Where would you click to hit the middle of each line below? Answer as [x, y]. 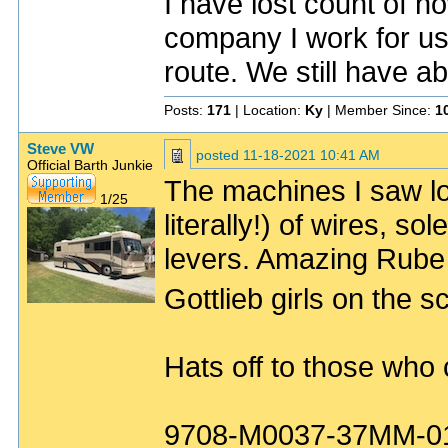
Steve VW [60, 149]
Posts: [185, 110]
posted [219, 155]
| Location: [268, 110]
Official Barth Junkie [90, 165]
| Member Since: [379, 110]
